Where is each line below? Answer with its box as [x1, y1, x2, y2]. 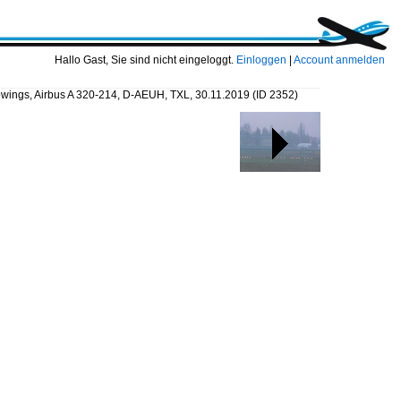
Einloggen [236, 54, 286, 66]
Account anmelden [294, 54, 385, 66]
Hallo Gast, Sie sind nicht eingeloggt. [55, 54, 236, 66]
